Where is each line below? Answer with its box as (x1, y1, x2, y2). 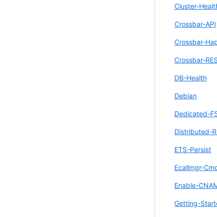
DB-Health (174, 73, 207, 82)
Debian (174, 91, 197, 100)
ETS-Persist (174, 145, 211, 154)
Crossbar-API (174, 19, 216, 28)
